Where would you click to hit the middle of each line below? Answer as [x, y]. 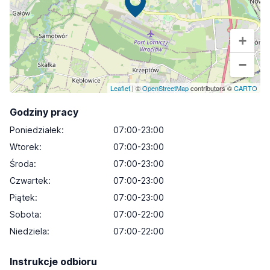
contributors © [211, 88]
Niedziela [28, 231]
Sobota [24, 214]
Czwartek [29, 181]
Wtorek [24, 147]
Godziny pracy [44, 112]
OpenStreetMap [165, 88]
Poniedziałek [36, 130]
